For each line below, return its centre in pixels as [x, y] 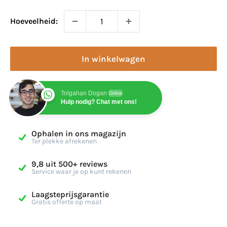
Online [116, 93]
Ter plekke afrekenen [64, 141]
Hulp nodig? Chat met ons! [99, 102]
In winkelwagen [113, 59]
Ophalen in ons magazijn [79, 133]
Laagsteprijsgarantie [70, 194]
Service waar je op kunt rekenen [81, 171]
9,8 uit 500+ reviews [69, 164]
